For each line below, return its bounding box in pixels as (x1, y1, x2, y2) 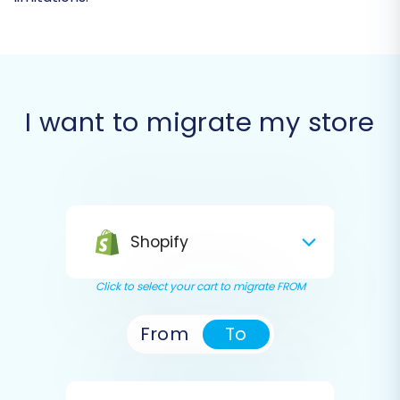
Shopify (130, 230, 188, 253)
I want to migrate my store (25, 104, 375, 140)
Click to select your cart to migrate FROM (95, 278, 305, 294)
